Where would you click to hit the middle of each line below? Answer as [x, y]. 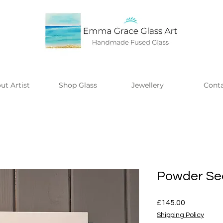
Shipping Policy [180, 215]
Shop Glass [78, 85]
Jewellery [148, 85]
